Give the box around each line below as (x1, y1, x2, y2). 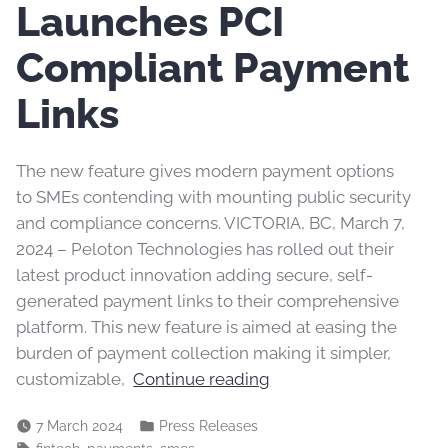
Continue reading (133, 369, 271, 390)
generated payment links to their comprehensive (16, 291, 399, 312)
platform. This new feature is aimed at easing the (16, 317, 397, 338)
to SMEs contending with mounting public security (16, 187, 411, 208)
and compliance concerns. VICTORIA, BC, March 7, (16, 213, 405, 234)
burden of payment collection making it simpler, (16, 343, 391, 364)
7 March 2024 (36, 417, 123, 434)
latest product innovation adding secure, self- (16, 265, 373, 286)
